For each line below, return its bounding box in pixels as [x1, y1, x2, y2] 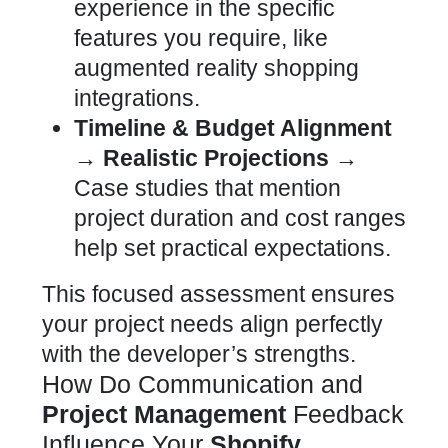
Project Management [42, 400, 286, 428]
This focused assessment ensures [42, 281, 395, 307]
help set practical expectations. [74, 235, 391, 261]
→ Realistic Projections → [74, 145, 358, 171]
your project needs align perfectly [42, 311, 383, 337]
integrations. [74, 85, 200, 111]
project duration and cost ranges [74, 205, 406, 231]
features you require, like [74, 25, 328, 51]
